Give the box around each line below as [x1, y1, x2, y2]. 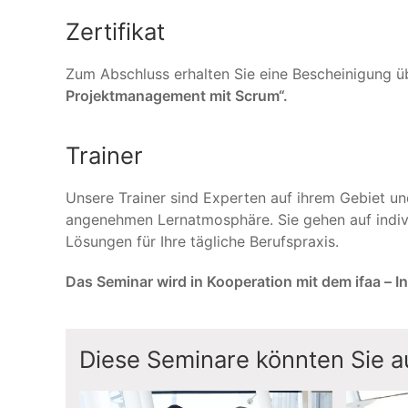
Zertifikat [66, 17, 165, 46]
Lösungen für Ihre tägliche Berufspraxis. [66, 232, 339, 250]
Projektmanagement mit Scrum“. [66, 87, 288, 105]
